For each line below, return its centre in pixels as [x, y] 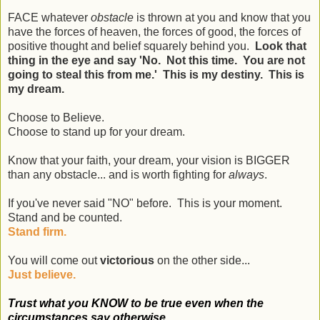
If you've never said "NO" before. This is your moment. [146, 204]
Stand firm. [37, 232]
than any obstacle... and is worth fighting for [118, 175]
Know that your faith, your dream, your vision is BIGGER [149, 161]
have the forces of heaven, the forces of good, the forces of [154, 32]
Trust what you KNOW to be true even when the [136, 304]
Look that [281, 46]
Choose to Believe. [56, 118]
